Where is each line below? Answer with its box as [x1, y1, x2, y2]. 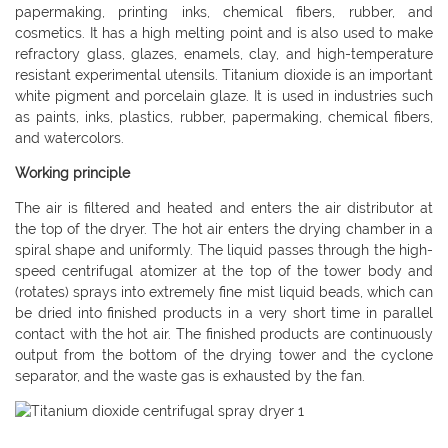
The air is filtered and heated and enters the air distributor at [15, 200, 433, 217]
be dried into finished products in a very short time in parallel [15, 305, 433, 322]
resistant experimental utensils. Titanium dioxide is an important [15, 67, 433, 84]
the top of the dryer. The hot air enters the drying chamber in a [15, 221, 433, 238]
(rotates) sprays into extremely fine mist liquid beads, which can [15, 284, 433, 301]
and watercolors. [15, 130, 124, 147]
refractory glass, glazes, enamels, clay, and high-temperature [15, 46, 433, 63]
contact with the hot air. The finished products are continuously [15, 326, 433, 343]
